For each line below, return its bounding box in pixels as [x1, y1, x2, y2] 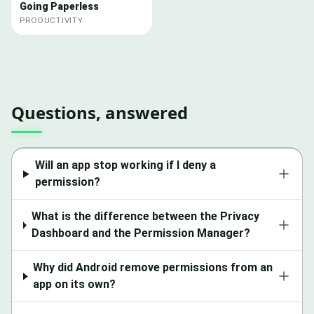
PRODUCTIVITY [20, 15, 83, 26]
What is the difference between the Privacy [32, 210, 260, 224]
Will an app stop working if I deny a [34, 158, 216, 172]
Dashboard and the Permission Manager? [32, 226, 251, 240]
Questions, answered [11, 101, 188, 125]
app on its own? [33, 278, 116, 292]
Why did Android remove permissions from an [33, 261, 273, 275]
